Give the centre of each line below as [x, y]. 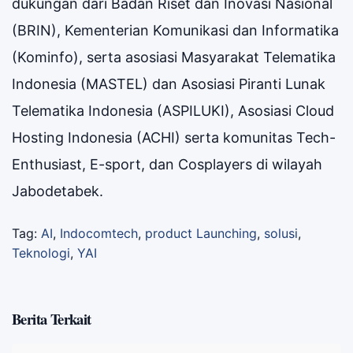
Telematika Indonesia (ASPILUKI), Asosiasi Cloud [173, 110]
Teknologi [41, 253]
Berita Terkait [52, 318]
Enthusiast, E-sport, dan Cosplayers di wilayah [167, 164]
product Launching [201, 233]
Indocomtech [99, 233]
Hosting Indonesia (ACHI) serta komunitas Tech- [174, 137]
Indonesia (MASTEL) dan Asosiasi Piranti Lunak [169, 84]
